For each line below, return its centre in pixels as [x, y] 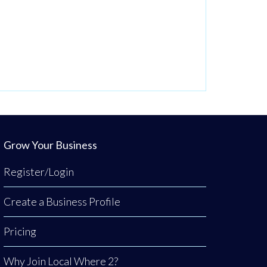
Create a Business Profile [62, 201]
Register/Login [39, 172]
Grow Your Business [50, 145]
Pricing [20, 231]
